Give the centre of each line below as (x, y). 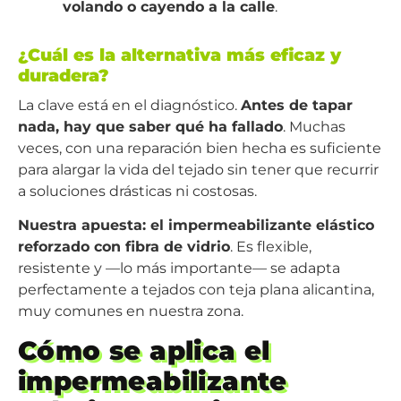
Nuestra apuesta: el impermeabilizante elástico (196, 226)
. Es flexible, (271, 247)
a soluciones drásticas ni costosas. (137, 192)
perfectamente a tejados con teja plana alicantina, (196, 290)
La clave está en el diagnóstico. (129, 106)
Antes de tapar (297, 106)
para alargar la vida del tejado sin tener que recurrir (198, 170)
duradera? (64, 76)
